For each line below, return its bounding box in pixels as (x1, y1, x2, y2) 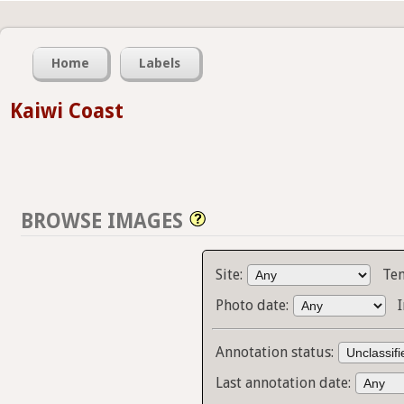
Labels (139, 56, 181, 71)
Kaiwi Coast (10, 99, 124, 123)
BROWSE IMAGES (21, 209, 183, 234)
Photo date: (216, 297, 293, 315)
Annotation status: (216, 344, 338, 362)
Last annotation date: (216, 374, 355, 392)
